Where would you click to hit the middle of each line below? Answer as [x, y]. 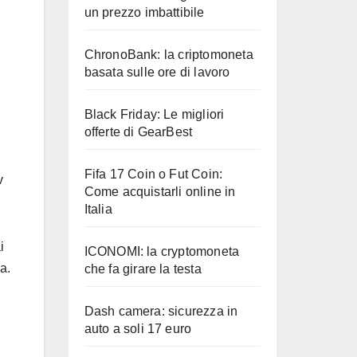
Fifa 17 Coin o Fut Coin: [153, 174]
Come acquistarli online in [160, 192]
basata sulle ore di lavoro [157, 72]
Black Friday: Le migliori [154, 114]
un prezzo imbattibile [144, 12]
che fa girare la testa [143, 269]
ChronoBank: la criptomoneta [169, 55]
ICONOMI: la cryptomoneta [162, 251]
